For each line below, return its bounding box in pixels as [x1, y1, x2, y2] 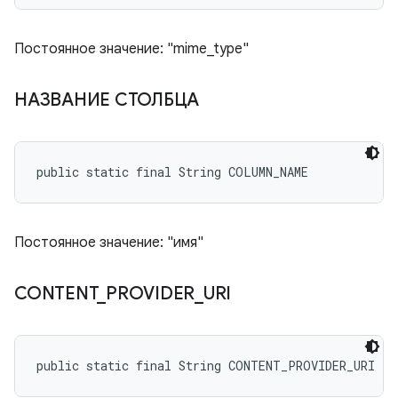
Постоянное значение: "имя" [14, 234, 203, 251]
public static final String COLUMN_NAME [36, 163, 308, 180]
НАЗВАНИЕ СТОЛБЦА [14, 89, 203, 111]
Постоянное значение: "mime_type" [14, 40, 249, 58]
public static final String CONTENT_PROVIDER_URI [36, 357, 375, 374]
